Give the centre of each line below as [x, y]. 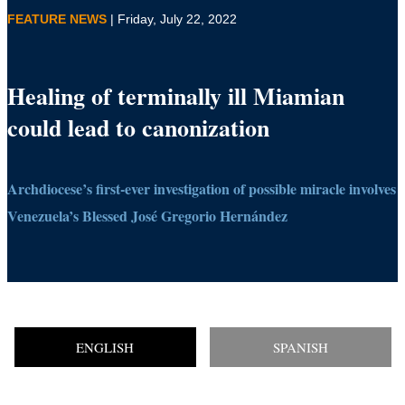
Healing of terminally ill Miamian [176, 96]
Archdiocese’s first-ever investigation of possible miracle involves [202, 189]
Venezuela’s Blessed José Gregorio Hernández [147, 216]
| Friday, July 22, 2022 [174, 19]
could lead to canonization [138, 128]
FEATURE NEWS [59, 19]
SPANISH [300, 348]
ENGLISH [105, 348]
